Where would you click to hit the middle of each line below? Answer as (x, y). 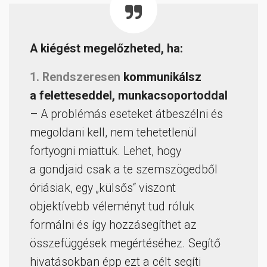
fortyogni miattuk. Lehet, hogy (105, 151)
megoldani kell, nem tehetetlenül (113, 133)
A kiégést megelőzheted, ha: (106, 49)
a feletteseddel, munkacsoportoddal (129, 96)
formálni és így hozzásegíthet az (113, 225)
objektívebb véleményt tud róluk (112, 207)
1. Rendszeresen (75, 77)
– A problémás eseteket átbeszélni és (126, 114)
